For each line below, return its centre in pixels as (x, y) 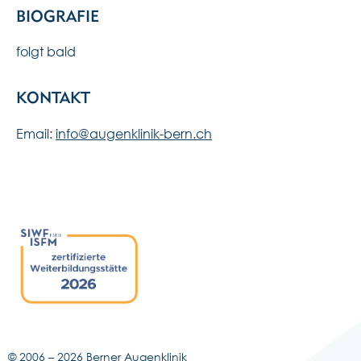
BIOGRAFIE (58, 16)
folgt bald (46, 51)
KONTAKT (53, 97)
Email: (36, 133)
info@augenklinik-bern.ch (134, 133)
